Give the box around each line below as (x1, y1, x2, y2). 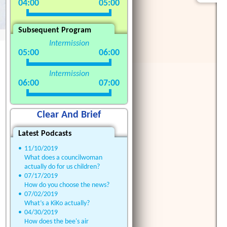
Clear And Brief (37, 110, 101, 121)
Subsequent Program (18, 26, 91, 34)
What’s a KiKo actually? (24, 199, 90, 207)
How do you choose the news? (24, 181, 109, 189)
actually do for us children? (24, 163, 100, 171)
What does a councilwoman (24, 154, 102, 162)
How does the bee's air (24, 217, 89, 225)
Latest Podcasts (18, 129, 71, 138)
